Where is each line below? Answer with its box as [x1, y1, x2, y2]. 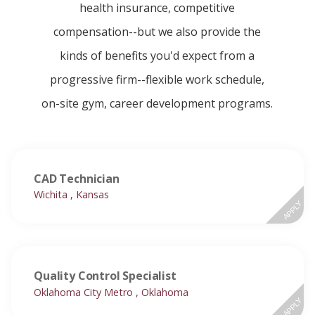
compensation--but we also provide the [53, 24, 262, 40]
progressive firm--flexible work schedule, [50, 72, 265, 88]
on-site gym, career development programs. [41, 96, 274, 112]
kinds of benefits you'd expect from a [60, 48, 255, 64]
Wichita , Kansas [34, 188, 109, 202]
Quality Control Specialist [34, 268, 176, 284]
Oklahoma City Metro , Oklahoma [34, 285, 188, 299]
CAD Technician [34, 171, 120, 187]
